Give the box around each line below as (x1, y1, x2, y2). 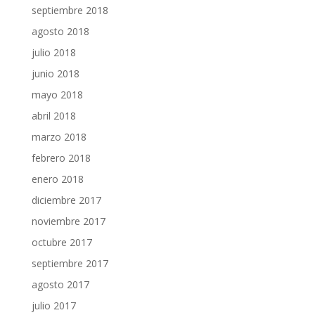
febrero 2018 (31, 150, 91, 165)
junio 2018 (31, 66, 79, 80)
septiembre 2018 (31, 3, 108, 17)
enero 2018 (31, 172, 84, 186)
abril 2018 (31, 108, 76, 122)
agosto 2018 (31, 24, 89, 38)
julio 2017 (31, 298, 76, 312)
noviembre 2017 (31, 214, 105, 228)
